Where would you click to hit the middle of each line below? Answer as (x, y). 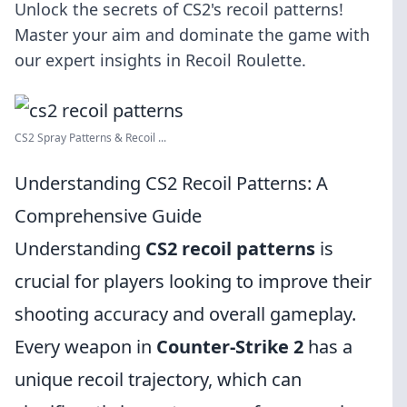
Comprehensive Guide (108, 216)
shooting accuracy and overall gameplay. (185, 314)
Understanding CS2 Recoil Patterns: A (171, 183)
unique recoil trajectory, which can (158, 379)
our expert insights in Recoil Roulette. (160, 60)
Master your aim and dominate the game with (192, 35)
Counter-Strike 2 (230, 347)
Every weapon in (85, 347)
